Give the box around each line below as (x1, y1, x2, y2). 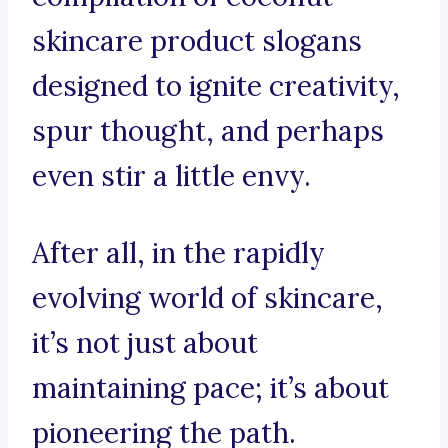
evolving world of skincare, (32, 280, 383, 317)
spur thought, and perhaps (32, 113, 384, 150)
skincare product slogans (32, 23, 362, 60)
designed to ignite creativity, (32, 68, 400, 105)
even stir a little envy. (32, 158, 311, 195)
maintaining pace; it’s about (32, 370, 389, 407)
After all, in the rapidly (32, 235, 325, 272)
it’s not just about (32, 325, 258, 362)
